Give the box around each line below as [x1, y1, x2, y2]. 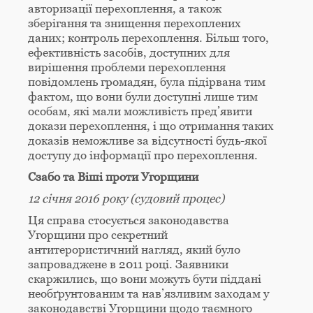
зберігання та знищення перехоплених [28, 16, 241, 31]
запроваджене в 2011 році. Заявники [28, 257, 228, 272]
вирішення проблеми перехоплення [28, 60, 226, 75]
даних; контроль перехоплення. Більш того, [28, 31, 269, 45]
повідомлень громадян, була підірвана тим [28, 75, 265, 89]
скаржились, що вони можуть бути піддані [28, 272, 261, 286]
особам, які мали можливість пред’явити [28, 104, 252, 119]
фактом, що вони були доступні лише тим [28, 89, 258, 104]
